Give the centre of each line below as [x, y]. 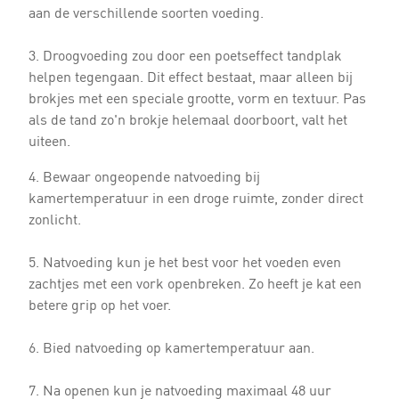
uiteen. [49, 140]
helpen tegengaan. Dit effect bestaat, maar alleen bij [190, 76]
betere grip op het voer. [99, 304]
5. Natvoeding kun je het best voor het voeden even [184, 261]
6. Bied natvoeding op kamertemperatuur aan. [171, 347]
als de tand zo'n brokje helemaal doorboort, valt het [187, 119]
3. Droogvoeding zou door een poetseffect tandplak [185, 55]
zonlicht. [54, 219]
